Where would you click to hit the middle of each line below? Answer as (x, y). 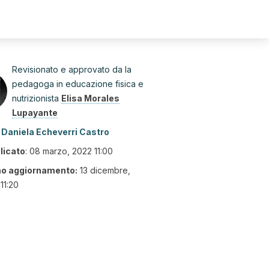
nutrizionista (37, 98)
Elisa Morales (90, 98)
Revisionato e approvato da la (72, 69)
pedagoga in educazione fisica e (78, 84)
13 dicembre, (105, 170)
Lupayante (35, 113)
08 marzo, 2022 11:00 (71, 151)
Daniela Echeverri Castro (55, 132)
